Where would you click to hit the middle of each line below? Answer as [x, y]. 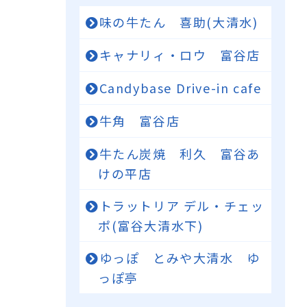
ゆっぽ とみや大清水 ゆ [180, 258]
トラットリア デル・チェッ [182, 206]
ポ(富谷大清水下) [157, 225]
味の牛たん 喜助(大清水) [179, 22]
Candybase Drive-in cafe [180, 88]
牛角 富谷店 [146, 121]
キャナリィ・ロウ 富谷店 [180, 55]
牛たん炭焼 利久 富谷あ [180, 153]
